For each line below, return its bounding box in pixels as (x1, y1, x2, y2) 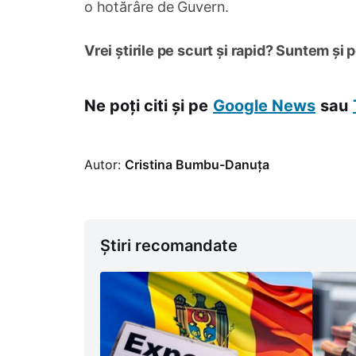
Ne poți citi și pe (84, 96, 208, 116)
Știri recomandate (100, 236, 238, 256)
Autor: (84, 157, 125, 173)
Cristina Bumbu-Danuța (125, 157, 269, 173)
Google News (213, 96, 315, 116)
